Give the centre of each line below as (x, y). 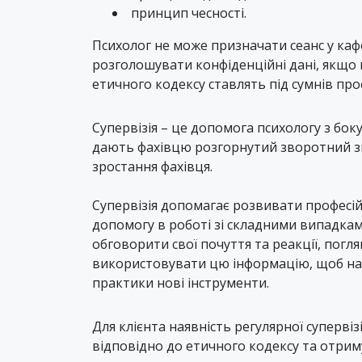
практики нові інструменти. (181, 282)
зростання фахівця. (152, 166)
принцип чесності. (189, 13)
